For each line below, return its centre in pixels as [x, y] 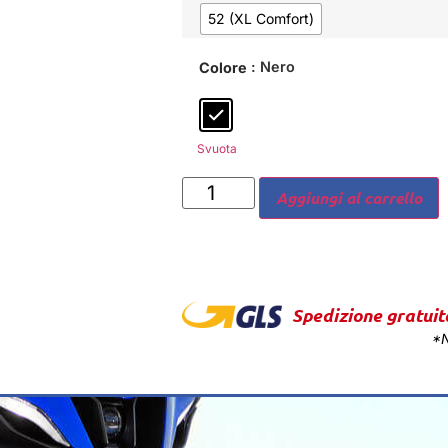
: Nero [273, 66]
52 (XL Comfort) [261, 18]
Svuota [217, 148]
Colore [223, 68]
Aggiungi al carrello [348, 198]
